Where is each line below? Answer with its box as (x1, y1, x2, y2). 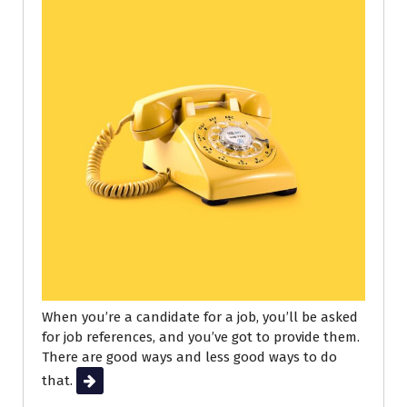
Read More (76, 372, 144, 390)
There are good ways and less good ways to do (42, 349, 337, 366)
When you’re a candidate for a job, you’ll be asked (42, 309, 358, 326)
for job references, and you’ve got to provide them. (42, 329, 360, 346)
